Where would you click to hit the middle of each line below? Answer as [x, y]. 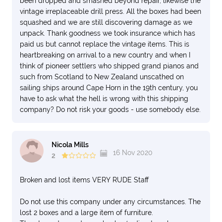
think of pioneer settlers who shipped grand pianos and [109, 66]
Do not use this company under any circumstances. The [110, 202]
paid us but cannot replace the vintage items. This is [105, 44]
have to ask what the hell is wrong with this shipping [104, 99]
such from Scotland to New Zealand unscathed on [102, 77]
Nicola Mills [70, 145]
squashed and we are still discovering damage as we [106, 22]
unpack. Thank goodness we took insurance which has [108, 33]
